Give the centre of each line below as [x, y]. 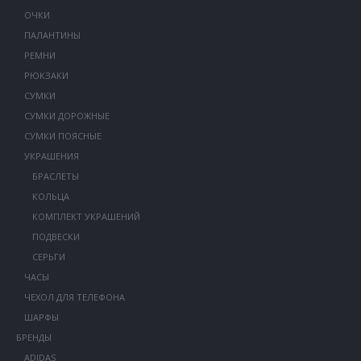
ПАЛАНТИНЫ [52, 35]
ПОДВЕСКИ [56, 237]
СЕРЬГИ [48, 257]
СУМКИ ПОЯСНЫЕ [62, 136]
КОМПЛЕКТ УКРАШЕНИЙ [86, 216]
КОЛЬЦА [50, 196]
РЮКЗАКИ [46, 75]
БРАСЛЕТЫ [55, 176]
